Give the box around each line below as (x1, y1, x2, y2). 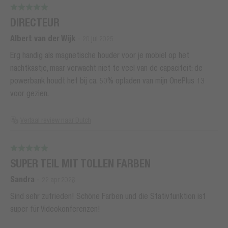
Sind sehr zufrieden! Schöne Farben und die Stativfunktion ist (10, 191, 206, 201)
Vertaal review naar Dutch (20, 116, 91, 125)
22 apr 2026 (42, 176, 75, 184)
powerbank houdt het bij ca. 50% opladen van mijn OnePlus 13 (10, 76, 205, 85)
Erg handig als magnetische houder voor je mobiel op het (10, 50, 189, 60)
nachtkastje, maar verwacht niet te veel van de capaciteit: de (10, 63, 203, 73)
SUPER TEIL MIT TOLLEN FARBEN (10, 157, 151, 170)
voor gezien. (10, 89, 49, 98)
